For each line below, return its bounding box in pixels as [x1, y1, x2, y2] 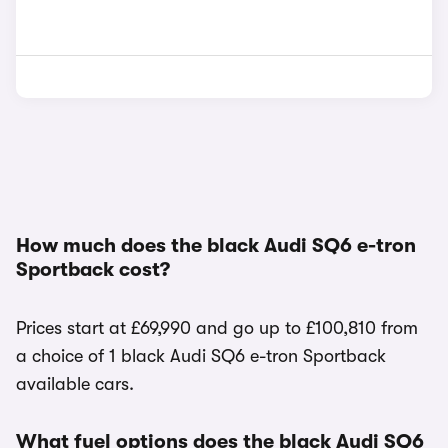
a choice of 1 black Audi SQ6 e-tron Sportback [16, 346, 386, 366]
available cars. [16, 374, 134, 394]
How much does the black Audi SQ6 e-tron [16, 234, 416, 257]
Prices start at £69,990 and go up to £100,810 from [16, 318, 418, 338]
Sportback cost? [16, 258, 170, 281]
